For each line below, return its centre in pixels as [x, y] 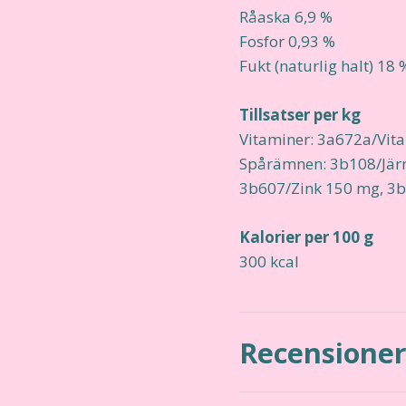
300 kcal [269, 261]
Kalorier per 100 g [306, 237]
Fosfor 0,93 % [287, 41]
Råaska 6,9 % [286, 16]
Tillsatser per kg [300, 114]
